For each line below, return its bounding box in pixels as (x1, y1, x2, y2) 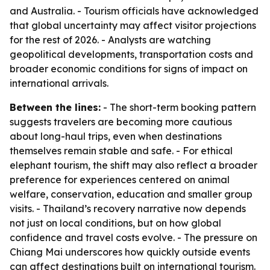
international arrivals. (10, 77, 108, 89)
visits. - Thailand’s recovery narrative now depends (10, 202, 246, 215)
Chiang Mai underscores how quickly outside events (10, 246, 250, 258)
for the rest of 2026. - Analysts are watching (10, 34, 211, 46)
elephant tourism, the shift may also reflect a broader (10, 159, 257, 171)
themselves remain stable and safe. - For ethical (10, 145, 233, 157)
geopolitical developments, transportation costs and (10, 48, 253, 60)
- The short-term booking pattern (101, 101, 256, 113)
